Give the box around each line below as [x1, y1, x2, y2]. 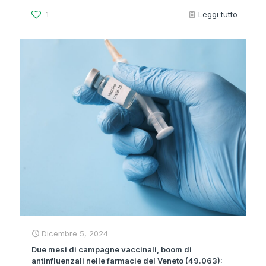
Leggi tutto [198, 9, 237, 19]
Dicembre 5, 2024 [42, 228, 108, 238]
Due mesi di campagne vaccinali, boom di [31, 244, 192, 254]
